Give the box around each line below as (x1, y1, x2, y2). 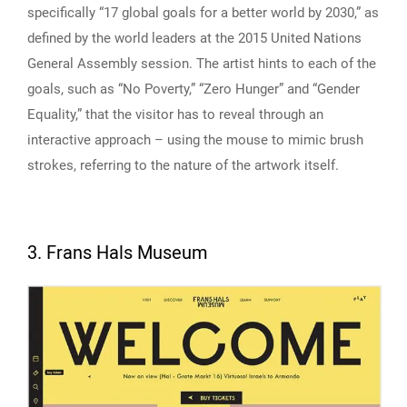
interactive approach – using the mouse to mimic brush (27, 131, 363, 148)
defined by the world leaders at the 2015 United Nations (27, 29, 362, 46)
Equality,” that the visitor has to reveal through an (27, 105, 323, 123)
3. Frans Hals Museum (27, 239, 208, 266)
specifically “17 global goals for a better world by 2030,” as (27, 4, 379, 21)
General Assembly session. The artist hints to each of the (27, 55, 376, 72)
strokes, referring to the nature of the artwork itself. (27, 156, 339, 174)
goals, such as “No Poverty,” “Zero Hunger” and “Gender (27, 80, 360, 97)
